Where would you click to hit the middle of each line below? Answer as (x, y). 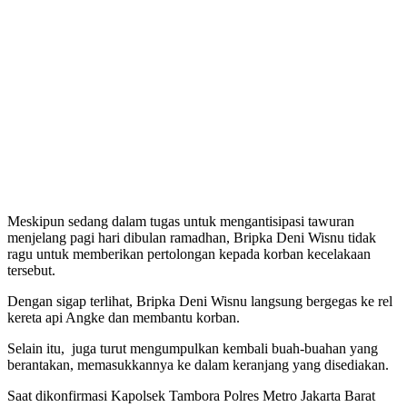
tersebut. (31, 271)
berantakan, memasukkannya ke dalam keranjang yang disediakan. (198, 365)
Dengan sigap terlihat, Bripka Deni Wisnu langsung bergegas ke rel (200, 302)
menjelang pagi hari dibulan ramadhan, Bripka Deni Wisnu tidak (192, 238)
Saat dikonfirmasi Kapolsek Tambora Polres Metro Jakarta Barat (191, 396)
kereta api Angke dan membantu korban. (124, 318)
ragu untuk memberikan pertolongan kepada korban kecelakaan (189, 254)
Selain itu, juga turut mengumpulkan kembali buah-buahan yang (193, 349)
